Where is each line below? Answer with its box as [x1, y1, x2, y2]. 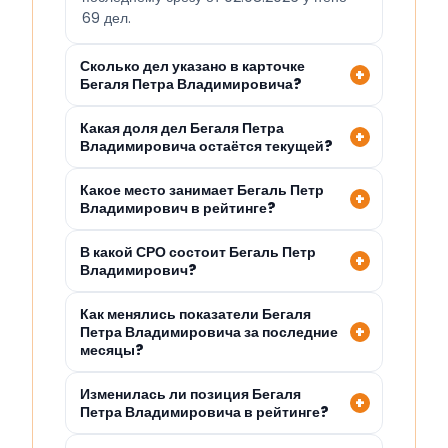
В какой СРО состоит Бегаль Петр [80, 242, 316, 263]
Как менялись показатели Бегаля [80, 304, 311, 325]
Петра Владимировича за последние [80, 322, 338, 343]
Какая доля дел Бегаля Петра [80, 118, 284, 139]
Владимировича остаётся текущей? [80, 136, 333, 157]
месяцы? [80, 340, 144, 361]
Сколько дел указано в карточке [80, 56, 305, 77]
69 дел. [82, 8, 131, 29]
